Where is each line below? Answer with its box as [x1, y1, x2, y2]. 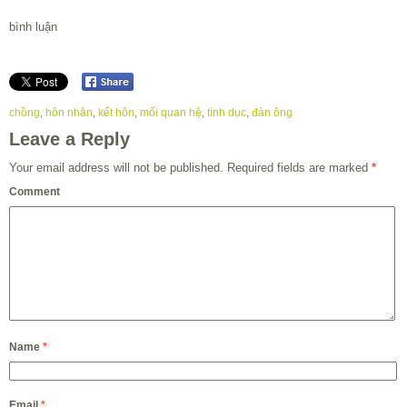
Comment [9, 185, 60, 199]
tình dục [207, 106, 246, 120]
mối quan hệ [140, 106, 202, 120]
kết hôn [98, 106, 134, 120]
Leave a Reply [9, 129, 130, 150]
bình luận [9, 19, 57, 34]
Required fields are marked [223, 161, 372, 175]
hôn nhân [45, 106, 93, 120]
